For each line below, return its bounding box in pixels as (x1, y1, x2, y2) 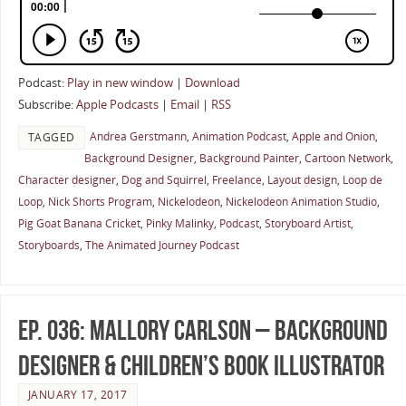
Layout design (266, 172, 337, 188)
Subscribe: (17, 96, 76, 112)
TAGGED (27, 130, 75, 146)
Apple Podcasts (75, 96, 159, 112)
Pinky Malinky (145, 216, 214, 232)
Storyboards (17, 237, 80, 254)
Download (184, 74, 240, 91)
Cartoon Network (304, 150, 391, 167)
